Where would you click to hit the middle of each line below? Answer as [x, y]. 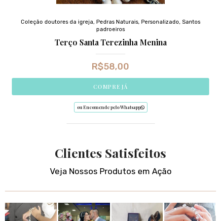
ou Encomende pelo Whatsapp [109, 107]
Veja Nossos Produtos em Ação [110, 171]
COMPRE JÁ [110, 86]
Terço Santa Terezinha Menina [110, 42]
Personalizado [160, 22]
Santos [191, 22]
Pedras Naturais [117, 22]
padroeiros [110, 29]
